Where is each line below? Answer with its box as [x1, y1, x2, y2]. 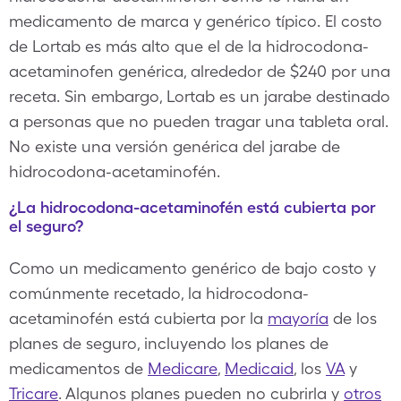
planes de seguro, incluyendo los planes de [9, 334, 328, 353]
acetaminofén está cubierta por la [9, 309, 268, 328]
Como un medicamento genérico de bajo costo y [9, 259, 376, 277]
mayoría [268, 309, 328, 328]
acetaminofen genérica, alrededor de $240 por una [9, 62, 390, 81]
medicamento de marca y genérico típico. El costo [9, 12, 382, 30]
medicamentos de [9, 359, 148, 378]
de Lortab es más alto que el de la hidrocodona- [9, 37, 369, 55]
